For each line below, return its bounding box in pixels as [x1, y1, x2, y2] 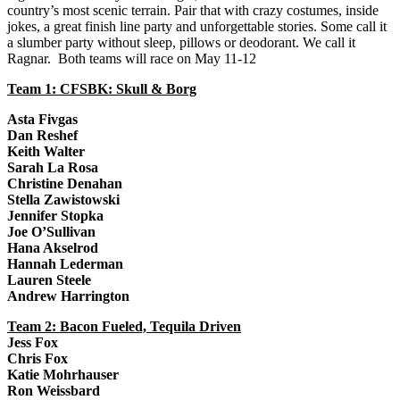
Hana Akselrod [7, 240, 98, 256]
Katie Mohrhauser [7, 367, 119, 383]
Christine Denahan [7, 176, 126, 192]
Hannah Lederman [7, 256, 123, 272]
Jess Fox [7, 335, 58, 351]
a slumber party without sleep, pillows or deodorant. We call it [7, 35, 355, 51]
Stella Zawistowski [7, 192, 120, 208]
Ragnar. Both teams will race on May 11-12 [7, 51, 256, 67]
